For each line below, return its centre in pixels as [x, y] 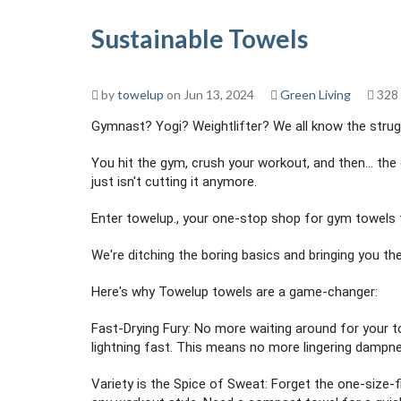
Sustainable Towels [200, 38]
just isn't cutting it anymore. [174, 182]
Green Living [316, 94]
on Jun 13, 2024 [209, 94]
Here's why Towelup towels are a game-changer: [235, 292]
